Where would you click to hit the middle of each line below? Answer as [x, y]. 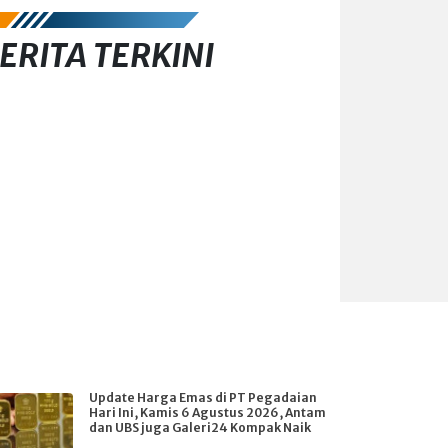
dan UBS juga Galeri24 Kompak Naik [200, 427]
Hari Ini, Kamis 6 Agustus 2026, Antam [207, 412]
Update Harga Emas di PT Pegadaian [203, 397]
